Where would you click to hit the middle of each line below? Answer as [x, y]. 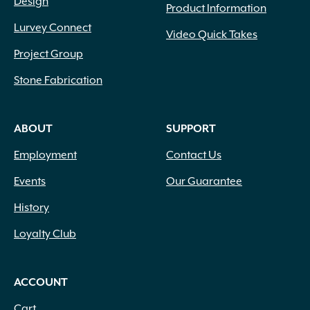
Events [30, 182]
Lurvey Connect [53, 28]
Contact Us [194, 156]
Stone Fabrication [58, 81]
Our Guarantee [204, 182]
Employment [45, 156]
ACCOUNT [41, 283]
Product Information [216, 9]
